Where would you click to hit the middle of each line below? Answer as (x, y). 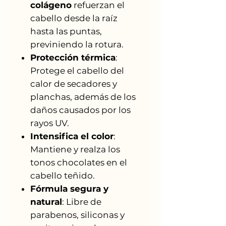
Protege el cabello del (77, 70)
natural (46, 202)
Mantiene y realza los (75, 149)
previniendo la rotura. (77, 44)
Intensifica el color (72, 136)
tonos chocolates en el (79, 162)
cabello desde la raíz (74, 18)
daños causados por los (80, 110)
